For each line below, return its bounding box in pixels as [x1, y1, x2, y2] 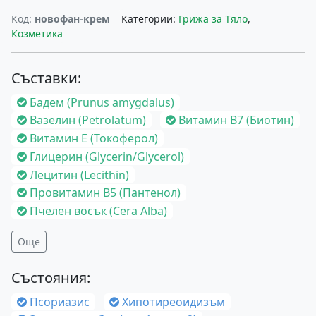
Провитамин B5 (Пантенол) [30, 185, 181, 201]
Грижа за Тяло [178, 12, 248, 25]
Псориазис [30, 293, 90, 310]
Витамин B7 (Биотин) [178, 112, 294, 128]
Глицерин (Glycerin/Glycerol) [30, 148, 184, 164]
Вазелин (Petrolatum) [30, 112, 146, 128]
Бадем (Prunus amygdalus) [30, 94, 174, 110]
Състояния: [11, 268, 90, 288]
